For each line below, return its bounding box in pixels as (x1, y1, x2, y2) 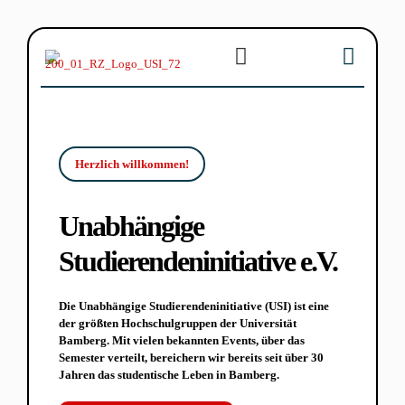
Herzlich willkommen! (75, 157, 189, 171)
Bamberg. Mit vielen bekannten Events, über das (59, 334, 305, 347)
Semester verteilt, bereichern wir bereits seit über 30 (59, 351, 324, 364)
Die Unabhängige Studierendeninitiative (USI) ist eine (59, 299, 329, 313)
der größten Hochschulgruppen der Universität (59, 316, 297, 330)
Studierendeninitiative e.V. (59, 245, 337, 278)
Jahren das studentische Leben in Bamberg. (59, 368, 279, 381)
